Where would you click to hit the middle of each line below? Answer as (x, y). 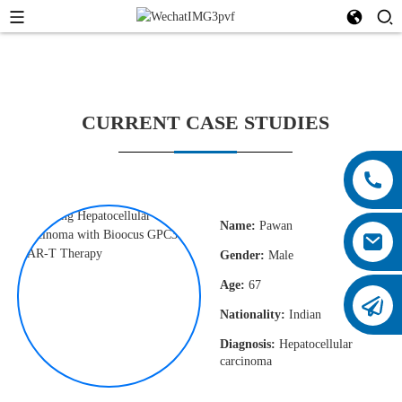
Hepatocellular (314, 344)
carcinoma (245, 361)
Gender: (242, 255)
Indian (303, 315)
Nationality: (252, 315)
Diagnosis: (247, 344)
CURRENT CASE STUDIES (205, 122)
